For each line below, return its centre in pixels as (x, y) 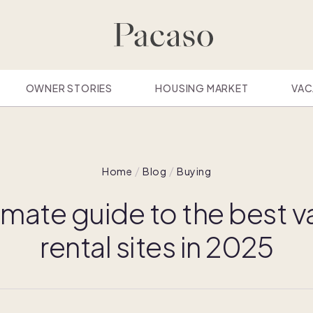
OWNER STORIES (69, 88)
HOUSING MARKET (202, 88)
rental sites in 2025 (156, 246)
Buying (194, 171)
